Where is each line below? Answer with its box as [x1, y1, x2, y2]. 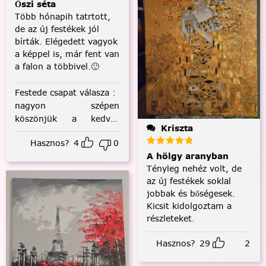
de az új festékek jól [15, 23, 99, 35]
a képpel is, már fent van [15, 47, 119, 60]
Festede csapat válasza [15, 86, 112, 99]
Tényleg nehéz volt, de [146, 162, 242, 175]
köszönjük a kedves [15, 112, 119, 125]
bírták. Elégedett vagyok [15, 35, 118, 47]
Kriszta [160, 122, 193, 134]
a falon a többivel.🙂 [15, 60, 99, 72]
